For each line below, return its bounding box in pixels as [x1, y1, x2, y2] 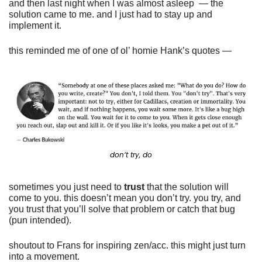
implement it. [9, 20, 64, 30]
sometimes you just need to [9, 181, 124, 192]
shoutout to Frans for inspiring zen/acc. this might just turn [9, 240, 246, 250]
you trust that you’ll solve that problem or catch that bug [9, 204, 235, 214]
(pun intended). [9, 215, 74, 225]
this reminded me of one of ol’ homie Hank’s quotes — [9, 46, 232, 56]
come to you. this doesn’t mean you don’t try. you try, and [9, 192, 241, 203]
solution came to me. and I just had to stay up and [9, 9, 212, 19]
